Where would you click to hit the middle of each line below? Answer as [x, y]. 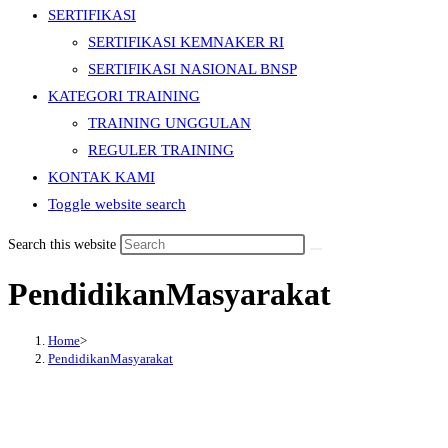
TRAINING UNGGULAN [169, 123]
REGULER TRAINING [161, 150]
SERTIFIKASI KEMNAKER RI [186, 42]
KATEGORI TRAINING [124, 96]
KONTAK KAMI [101, 177]
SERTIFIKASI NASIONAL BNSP [192, 69]
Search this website [64, 244]
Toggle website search [117, 204]
